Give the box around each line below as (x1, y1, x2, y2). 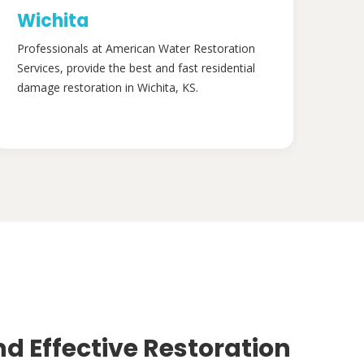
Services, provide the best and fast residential (17, 60, 255, 76)
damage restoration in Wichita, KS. (17, 80, 198, 95)
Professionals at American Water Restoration (17, 41, 255, 56)
